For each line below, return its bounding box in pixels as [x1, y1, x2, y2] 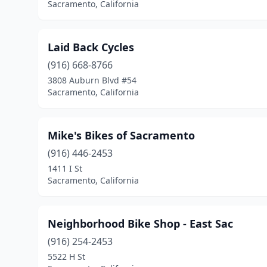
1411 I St [48, 163, 82, 174]
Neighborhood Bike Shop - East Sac [48, 216, 233, 231]
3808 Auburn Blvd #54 [48, 74, 136, 86]
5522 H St [48, 251, 85, 262]
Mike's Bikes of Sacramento [48, 128, 195, 142]
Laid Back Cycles [48, 40, 134, 54]
